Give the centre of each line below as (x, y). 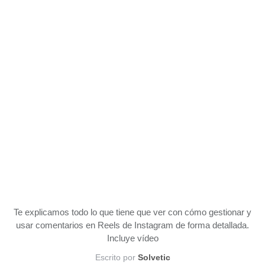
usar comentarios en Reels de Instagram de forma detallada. (132, 225)
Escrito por (116, 257)
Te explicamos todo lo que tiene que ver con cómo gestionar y (132, 212)
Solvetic (154, 257)
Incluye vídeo (132, 238)
